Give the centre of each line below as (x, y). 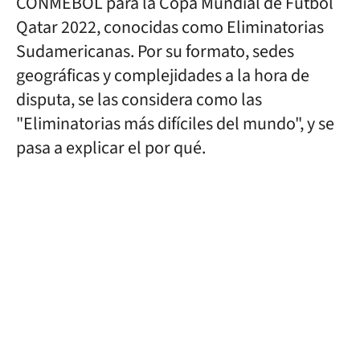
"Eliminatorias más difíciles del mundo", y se (175, 124)
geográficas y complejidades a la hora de (163, 76)
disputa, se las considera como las (139, 100)
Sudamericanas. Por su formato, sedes (155, 51)
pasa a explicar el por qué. (111, 148)
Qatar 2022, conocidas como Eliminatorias (170, 27)
